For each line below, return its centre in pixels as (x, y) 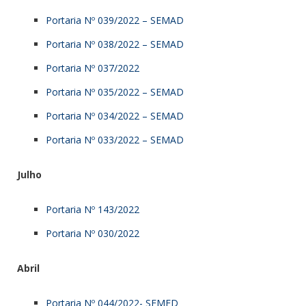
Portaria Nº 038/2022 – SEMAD (115, 44)
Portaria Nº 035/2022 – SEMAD (115, 92)
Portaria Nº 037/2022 (93, 68)
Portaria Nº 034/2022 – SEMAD (115, 115)
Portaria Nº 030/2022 (93, 233)
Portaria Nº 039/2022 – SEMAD (115, 20)
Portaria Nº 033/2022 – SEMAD (115, 139)
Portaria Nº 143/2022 (93, 209)
